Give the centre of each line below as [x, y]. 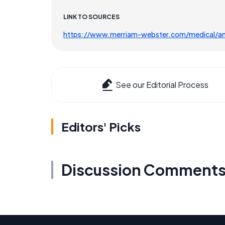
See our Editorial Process [162, 85]
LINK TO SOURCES [91, 17]
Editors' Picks [101, 127]
